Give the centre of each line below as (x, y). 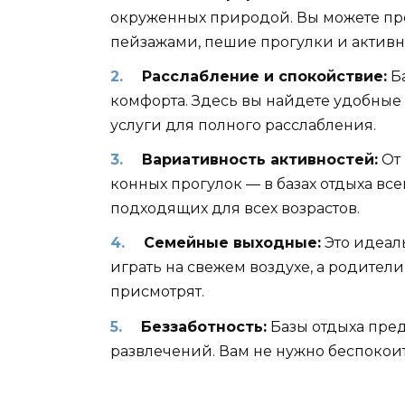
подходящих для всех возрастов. (235, 209)
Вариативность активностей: (259, 160)
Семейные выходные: (232, 243)
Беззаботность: (203, 326)
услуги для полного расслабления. (243, 125)
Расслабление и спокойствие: (264, 76)
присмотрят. (157, 292)
